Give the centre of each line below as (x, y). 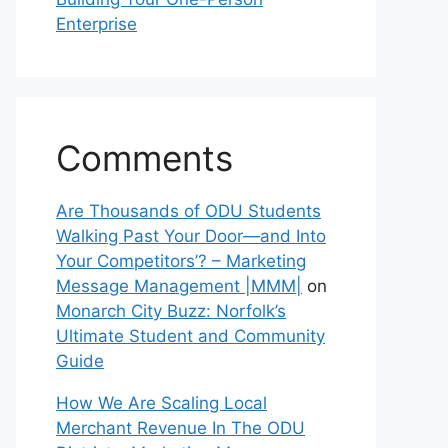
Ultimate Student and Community (190, 336)
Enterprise (96, 24)
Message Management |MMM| (179, 286)
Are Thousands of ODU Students (188, 211)
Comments (144, 158)
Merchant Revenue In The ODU (180, 428)
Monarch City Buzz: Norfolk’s (171, 311)
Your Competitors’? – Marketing (181, 261)
